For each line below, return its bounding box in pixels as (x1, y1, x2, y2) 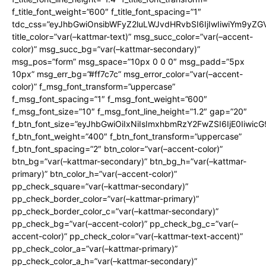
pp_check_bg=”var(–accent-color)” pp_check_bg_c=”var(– (12, 218, 238, 229)
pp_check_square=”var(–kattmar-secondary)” (12, 181, 188, 192)
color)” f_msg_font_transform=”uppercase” (12, 81, 175, 92)
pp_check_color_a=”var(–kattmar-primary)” (12, 243, 178, 254)
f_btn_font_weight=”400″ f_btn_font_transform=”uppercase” (12, 131, 242, 142)
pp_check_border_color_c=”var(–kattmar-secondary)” (12, 206, 218, 217)
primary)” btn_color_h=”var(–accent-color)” (12, 169, 177, 179)
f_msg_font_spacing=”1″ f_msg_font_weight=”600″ (12, 94, 207, 104)
